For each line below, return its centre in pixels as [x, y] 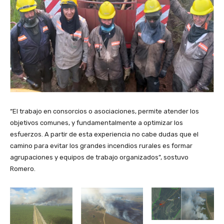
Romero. [23, 169]
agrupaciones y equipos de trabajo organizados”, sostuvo [99, 157]
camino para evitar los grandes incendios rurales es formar [101, 146]
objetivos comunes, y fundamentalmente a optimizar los [96, 123]
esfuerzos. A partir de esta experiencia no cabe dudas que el [104, 134]
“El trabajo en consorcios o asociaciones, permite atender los [104, 111]
